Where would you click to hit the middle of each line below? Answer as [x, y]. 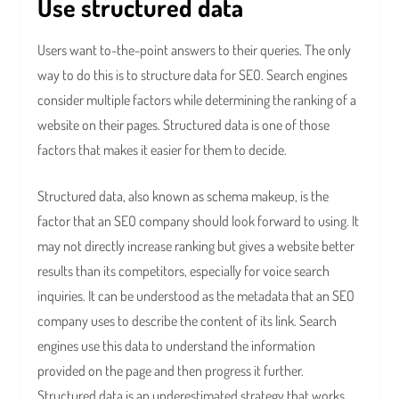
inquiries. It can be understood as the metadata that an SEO [196, 296]
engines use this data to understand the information [177, 346]
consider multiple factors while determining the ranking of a [197, 100]
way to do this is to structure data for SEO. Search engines [193, 75]
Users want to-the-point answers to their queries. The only [195, 50]
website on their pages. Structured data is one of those [184, 125]
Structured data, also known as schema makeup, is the [183, 196]
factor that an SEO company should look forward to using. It [199, 221]
